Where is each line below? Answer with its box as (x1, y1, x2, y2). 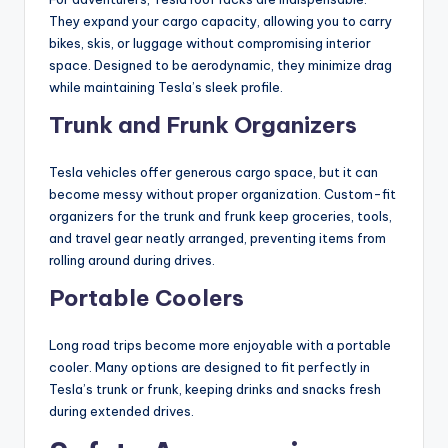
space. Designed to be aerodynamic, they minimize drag (49, 56, 392, 73)
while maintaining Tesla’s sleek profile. (49, 78, 283, 95)
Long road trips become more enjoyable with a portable (49, 336, 391, 353)
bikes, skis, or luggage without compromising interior (49, 34, 371, 51)
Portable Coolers (49, 283, 244, 312)
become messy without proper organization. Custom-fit (49, 185, 396, 202)
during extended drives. (49, 402, 194, 419)
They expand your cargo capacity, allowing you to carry (49, 12, 392, 29)
